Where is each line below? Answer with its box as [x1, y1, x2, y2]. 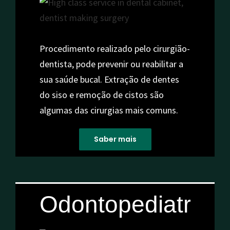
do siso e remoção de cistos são [39, 89, 164, 101]
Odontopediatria [39, 190, 209, 218]
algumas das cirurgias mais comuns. [39, 104, 178, 117]
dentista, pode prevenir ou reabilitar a [39, 58, 183, 70]
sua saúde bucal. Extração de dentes [39, 73, 179, 86]
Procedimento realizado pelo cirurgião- [39, 43, 190, 55]
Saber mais [93, 134, 137, 145]
